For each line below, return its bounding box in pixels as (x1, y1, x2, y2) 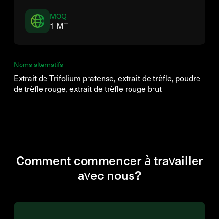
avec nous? (78, 166, 141, 183)
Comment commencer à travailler (16, 152, 203, 169)
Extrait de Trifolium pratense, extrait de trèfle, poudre (14, 73, 200, 83)
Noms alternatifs (14, 60, 63, 69)
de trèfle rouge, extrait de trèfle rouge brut (14, 84, 162, 94)
